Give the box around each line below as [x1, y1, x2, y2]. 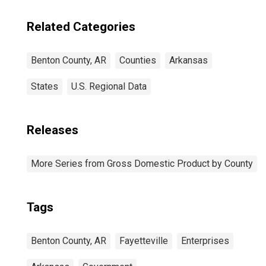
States [31, 81, 58, 92]
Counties [119, 55, 156, 66]
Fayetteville [119, 235, 168, 246]
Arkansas [169, 55, 208, 66]
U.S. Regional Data [71, 81, 147, 92]
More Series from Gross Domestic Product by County [31, 158, 253, 169]
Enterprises [181, 235, 229, 246]
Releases [27, 123, 78, 137]
